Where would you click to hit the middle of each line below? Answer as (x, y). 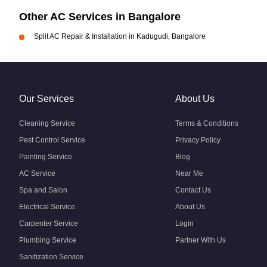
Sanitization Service (51, 257)
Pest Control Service (52, 140)
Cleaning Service (47, 123)
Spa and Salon (43, 190)
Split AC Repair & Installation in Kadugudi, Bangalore (120, 36)
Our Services (46, 99)
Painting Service (46, 157)
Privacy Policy (198, 140)
